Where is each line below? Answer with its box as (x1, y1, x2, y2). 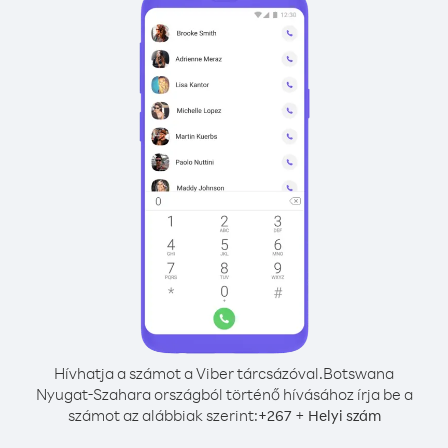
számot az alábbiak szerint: (67, 405, 258, 425)
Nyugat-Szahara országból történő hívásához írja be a (35, 384, 413, 404)
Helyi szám (307, 406, 381, 425)
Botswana (323, 363, 394, 383)
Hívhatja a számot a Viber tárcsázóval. (54, 363, 323, 383)
